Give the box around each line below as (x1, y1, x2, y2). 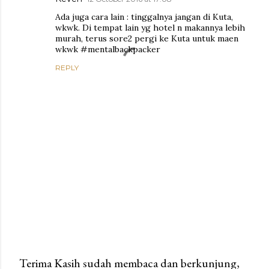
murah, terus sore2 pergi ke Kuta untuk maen (55, 33, 238, 44)
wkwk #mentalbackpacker (55, 44, 160, 55)
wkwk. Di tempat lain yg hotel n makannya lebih (55, 22, 245, 34)
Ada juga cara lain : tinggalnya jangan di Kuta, (55, 11, 233, 23)
